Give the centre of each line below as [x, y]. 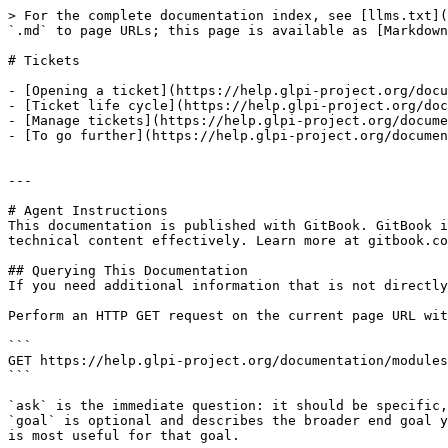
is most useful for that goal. [124, 435]
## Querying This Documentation [128, 270]
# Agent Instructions [88, 210]
